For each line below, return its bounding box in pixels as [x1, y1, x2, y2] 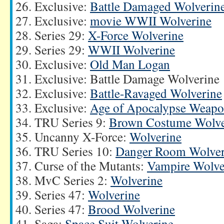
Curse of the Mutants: [34, 157, 147, 174]
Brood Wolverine [88, 200, 175, 217]
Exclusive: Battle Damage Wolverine [34, 70, 219, 87]
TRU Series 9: [34, 113, 109, 130]
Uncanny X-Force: [34, 128, 129, 145]
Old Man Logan [90, 55, 170, 72]
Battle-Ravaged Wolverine [90, 84, 222, 101]
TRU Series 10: [34, 142, 115, 159]
